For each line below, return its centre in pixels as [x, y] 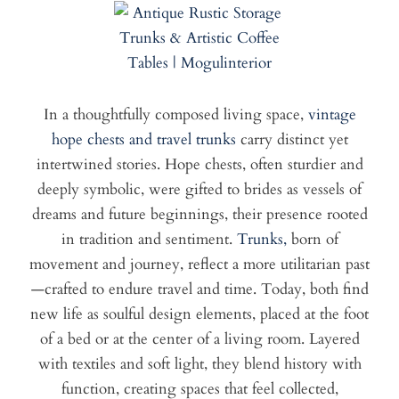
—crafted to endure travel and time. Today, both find [199, 289]
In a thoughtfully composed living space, [173, 115]
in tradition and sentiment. [147, 240]
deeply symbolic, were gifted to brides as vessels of [199, 190]
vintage [330, 115]
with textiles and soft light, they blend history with [199, 364]
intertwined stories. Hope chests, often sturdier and [199, 165]
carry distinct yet [292, 140]
